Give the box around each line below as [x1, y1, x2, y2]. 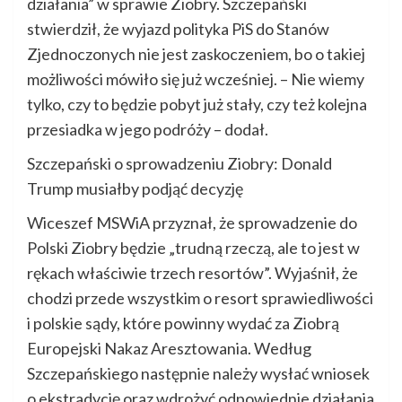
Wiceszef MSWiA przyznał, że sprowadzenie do [27, 213, 357, 233]
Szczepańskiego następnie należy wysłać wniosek [27, 363, 370, 384]
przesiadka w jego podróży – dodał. [27, 119, 268, 140]
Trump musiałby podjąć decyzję [27, 179, 243, 199]
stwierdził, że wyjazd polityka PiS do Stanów [27, 19, 329, 39]
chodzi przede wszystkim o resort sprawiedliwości [27, 288, 373, 309]
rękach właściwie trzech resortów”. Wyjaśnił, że [27, 263, 358, 284]
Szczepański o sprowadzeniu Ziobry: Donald [27, 153, 332, 174]
